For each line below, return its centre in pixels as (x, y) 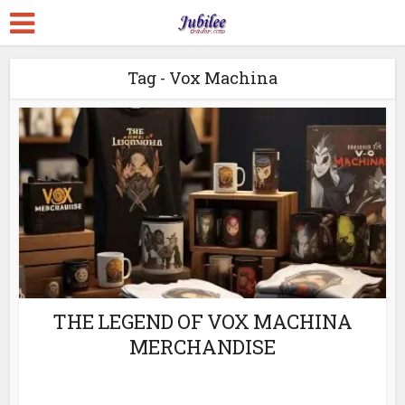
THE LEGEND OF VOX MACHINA (202, 321)
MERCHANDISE (202, 346)
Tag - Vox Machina (202, 78)
